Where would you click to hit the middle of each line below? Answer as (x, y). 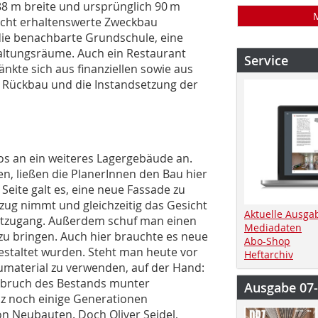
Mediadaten (273, 227)
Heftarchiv (269, 254)
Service (266, 60)
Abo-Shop (267, 241)
